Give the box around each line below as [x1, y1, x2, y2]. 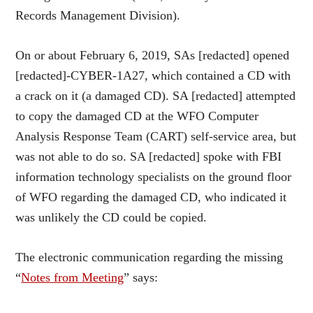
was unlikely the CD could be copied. [15, 210, 208, 224]
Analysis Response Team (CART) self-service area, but [15, 129, 297, 143]
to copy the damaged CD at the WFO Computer [15, 108, 259, 123]
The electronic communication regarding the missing [15, 249, 284, 264]
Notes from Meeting [21, 270, 124, 284]
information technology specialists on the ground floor [15, 169, 292, 184]
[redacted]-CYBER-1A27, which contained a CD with [15, 68, 291, 82]
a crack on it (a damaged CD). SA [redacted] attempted [15, 88, 296, 103]
